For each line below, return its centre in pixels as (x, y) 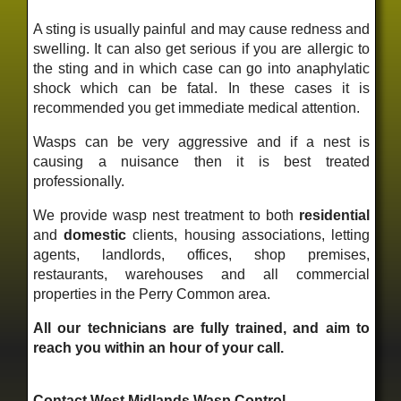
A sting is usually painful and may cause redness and (201, 30)
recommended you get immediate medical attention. (197, 108)
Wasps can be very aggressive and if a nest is (201, 142)
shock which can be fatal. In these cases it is (201, 89)
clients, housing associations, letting (248, 235)
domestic (95, 235)
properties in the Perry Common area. (152, 294)
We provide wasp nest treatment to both (166, 216)
